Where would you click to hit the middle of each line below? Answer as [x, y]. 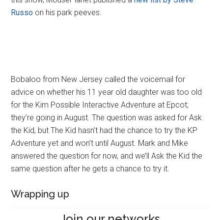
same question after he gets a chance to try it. [90, 168]
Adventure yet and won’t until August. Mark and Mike [100, 143]
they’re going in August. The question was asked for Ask [107, 117]
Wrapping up [40, 194]
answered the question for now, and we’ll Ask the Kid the [107, 156]
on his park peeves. [68, 12]
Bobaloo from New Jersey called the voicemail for [98, 79]
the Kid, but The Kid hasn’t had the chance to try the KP [104, 130]
